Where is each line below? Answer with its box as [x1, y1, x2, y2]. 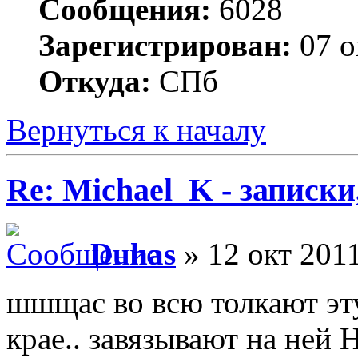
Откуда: [38, 63, 151, 98]
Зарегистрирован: [38, 27, 292, 62]
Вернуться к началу [6, 112, 266, 147]
